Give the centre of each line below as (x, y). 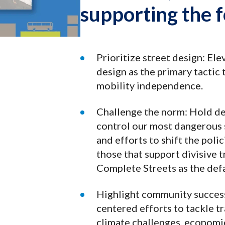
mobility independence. (150, 85)
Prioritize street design (149, 57)
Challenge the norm (141, 111)
